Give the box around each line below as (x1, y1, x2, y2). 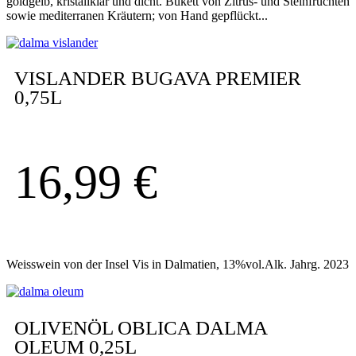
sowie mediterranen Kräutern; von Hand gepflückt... (6, 8, 268, 22)
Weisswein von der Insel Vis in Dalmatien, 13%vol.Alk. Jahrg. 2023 (6, 257, 349, 272)
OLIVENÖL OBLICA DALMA (14, 317, 267, 339)
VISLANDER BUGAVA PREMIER (14, 68, 301, 90)
